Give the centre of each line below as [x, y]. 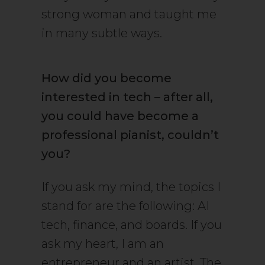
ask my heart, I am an [103, 244]
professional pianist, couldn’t [130, 135]
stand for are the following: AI [125, 206]
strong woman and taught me [129, 14]
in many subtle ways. [102, 33]
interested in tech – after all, [127, 97]
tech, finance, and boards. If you [132, 225]
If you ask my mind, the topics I [131, 187]
